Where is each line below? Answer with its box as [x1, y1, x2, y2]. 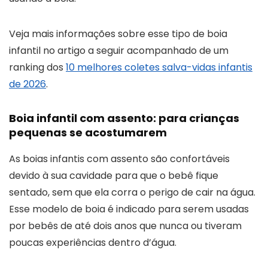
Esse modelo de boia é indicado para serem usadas [9, 202, 249, 216]
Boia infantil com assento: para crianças [9, 110, 239, 126]
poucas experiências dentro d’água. [9, 235, 176, 249]
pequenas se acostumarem [9, 124, 167, 140]
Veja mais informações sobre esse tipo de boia [9, 26, 227, 41]
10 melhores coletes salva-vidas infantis [66, 60, 252, 74]
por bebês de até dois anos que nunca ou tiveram [9, 218, 242, 233]
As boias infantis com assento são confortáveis [9, 151, 230, 166]
